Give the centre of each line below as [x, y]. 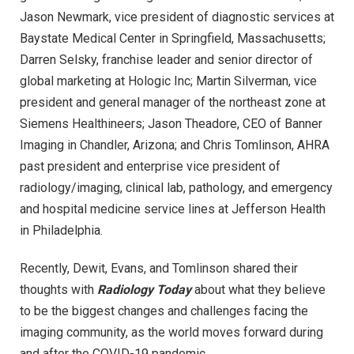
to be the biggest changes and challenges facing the [164, 311]
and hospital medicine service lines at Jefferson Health [173, 209]
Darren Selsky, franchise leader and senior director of [166, 60]
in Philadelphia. [61, 231]
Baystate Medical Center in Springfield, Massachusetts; [173, 39]
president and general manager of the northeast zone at [173, 103]
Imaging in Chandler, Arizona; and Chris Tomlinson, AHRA [175, 145]
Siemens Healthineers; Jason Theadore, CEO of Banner [171, 124]
